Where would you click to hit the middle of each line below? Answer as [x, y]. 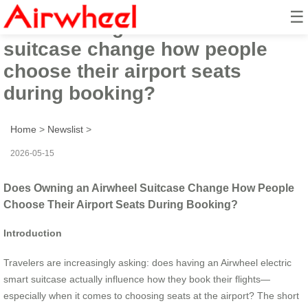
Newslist [65, 129]
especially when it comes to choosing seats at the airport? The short [151, 295]
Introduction [33, 233]
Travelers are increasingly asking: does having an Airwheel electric [147, 262]
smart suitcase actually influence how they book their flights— [137, 279]
